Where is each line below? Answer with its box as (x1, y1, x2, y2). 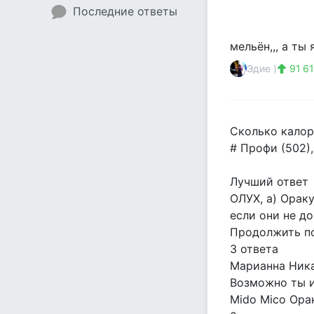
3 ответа (230, 242, 278, 256)
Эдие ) (247, 62, 277, 74)
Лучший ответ (230, 175, 308, 189)
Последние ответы (73, 4, 177, 18)
